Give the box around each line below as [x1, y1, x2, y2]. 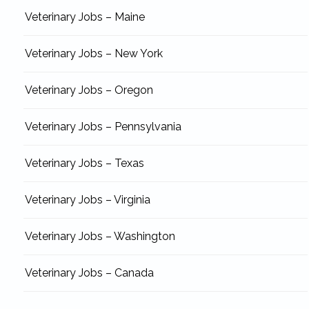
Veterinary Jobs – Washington [24, 230, 175, 243]
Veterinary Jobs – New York [24, 47, 163, 61]
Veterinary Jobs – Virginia [24, 193, 150, 207]
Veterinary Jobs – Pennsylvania [24, 120, 181, 134]
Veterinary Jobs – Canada [24, 266, 154, 280]
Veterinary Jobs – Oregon [24, 83, 153, 97]
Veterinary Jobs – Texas [24, 157, 144, 170]
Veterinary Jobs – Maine [24, 10, 145, 24]
